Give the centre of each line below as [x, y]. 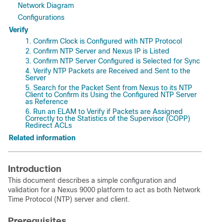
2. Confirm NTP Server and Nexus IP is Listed [97, 51]
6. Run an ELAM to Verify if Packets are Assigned [104, 111]
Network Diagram [46, 5]
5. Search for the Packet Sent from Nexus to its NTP [109, 88]
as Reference [47, 102]
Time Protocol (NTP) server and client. [69, 199]
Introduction [35, 169]
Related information [42, 138]
